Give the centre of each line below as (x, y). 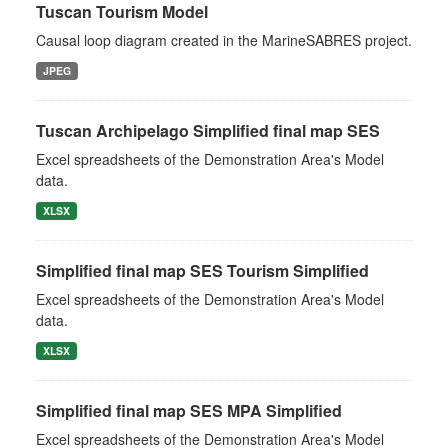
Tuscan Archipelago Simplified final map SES (208, 130)
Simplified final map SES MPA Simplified (189, 410)
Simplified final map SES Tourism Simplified (202, 270)
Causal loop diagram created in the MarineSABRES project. (224, 40)
